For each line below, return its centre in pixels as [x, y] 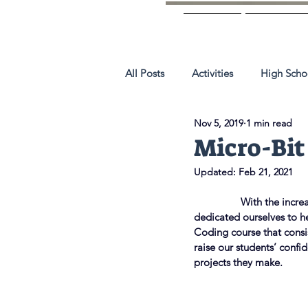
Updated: [216, 172]
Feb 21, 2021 [266, 172]
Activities [212, 73]
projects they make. [238, 262]
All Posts [145, 73]
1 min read [269, 123]
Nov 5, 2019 [219, 123]
